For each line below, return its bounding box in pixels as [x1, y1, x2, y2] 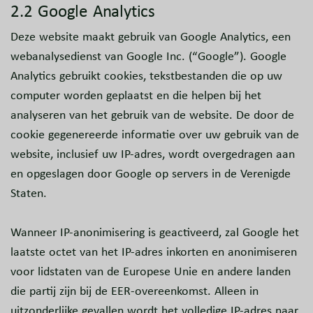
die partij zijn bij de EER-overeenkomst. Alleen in [10, 282, 259, 300]
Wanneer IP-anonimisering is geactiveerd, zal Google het [10, 224, 299, 241]
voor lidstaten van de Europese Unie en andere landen [10, 263, 291, 280]
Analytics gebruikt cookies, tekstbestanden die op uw [10, 67, 282, 85]
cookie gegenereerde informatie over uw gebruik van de [10, 126, 299, 143]
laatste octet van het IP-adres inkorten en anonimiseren [10, 243, 297, 261]
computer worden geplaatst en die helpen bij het [10, 87, 261, 104]
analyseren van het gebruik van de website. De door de [10, 106, 294, 124]
